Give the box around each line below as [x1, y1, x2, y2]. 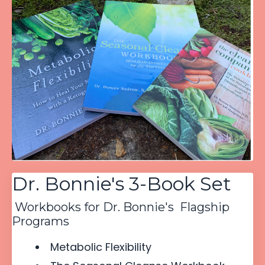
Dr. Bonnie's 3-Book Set [12, 172, 231, 196]
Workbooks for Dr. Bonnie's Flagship [12, 200, 230, 215]
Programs [12, 214, 69, 229]
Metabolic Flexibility [50, 240, 151, 255]
